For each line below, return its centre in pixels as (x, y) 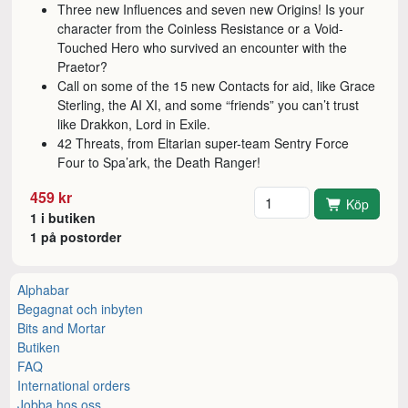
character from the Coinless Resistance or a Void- (201, 29)
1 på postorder (76, 237)
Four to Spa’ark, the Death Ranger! (159, 163)
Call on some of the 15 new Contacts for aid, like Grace (217, 86)
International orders (74, 385)
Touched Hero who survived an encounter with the (203, 48)
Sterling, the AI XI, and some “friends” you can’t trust (209, 105)
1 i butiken (63, 218)
